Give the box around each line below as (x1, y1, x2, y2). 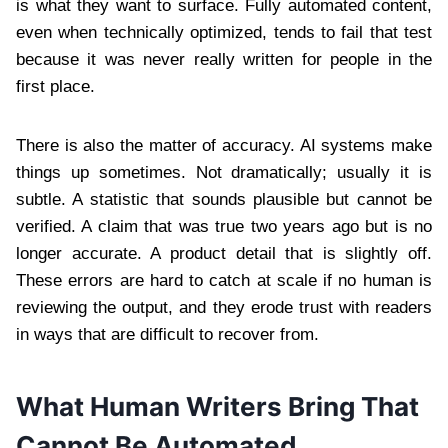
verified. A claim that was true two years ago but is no (16, 217, 432, 237)
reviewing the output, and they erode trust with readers (16, 298, 432, 318)
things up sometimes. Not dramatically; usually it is (16, 163, 432, 183)
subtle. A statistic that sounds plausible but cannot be (16, 190, 432, 210)
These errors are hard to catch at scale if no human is (16, 271, 432, 291)
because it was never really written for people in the (16, 50, 432, 70)
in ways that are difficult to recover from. (16, 325, 319, 345)
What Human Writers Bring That (16, 391, 419, 423)
